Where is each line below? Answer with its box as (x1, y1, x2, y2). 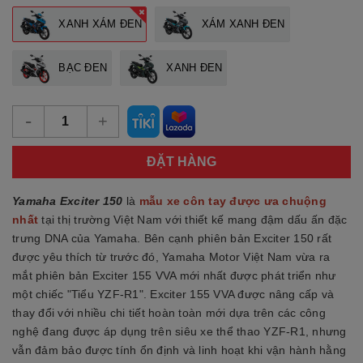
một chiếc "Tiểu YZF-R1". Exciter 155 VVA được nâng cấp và (12, 288, 335, 301)
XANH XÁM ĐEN (55, 18, 143, 31)
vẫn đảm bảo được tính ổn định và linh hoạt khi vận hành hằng (12, 344, 346, 357)
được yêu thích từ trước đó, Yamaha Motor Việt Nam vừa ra (12, 250, 330, 264)
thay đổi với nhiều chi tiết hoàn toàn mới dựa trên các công (12, 306, 326, 320)
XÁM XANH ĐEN (198, 18, 285, 31)
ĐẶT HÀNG (147, 155, 216, 169)
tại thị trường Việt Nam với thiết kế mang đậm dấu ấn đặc (38, 213, 348, 227)
